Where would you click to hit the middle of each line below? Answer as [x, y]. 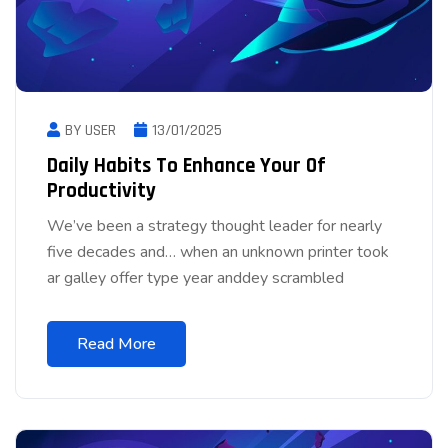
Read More [116, 343]
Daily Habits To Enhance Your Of [186, 165]
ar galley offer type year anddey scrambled [195, 277]
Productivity [101, 190]
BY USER [90, 130]
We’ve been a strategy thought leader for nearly [214, 225]
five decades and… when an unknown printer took [218, 251]
